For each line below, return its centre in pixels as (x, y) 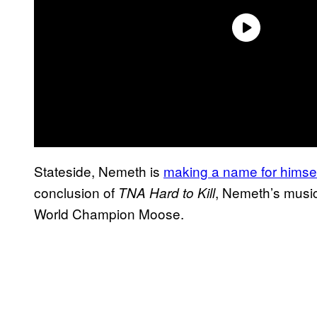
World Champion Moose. (109, 213)
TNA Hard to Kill (165, 192)
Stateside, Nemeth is (99, 171)
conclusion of (74, 192)
